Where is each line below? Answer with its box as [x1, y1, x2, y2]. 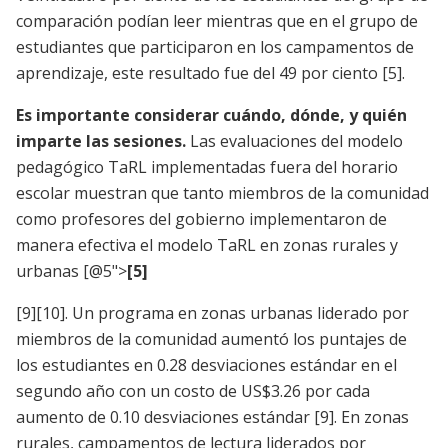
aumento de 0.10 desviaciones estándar [16, 406, 314, 429]
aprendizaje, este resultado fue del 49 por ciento [16, 62, 382, 85]
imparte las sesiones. [16, 130, 186, 153]
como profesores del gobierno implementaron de [16, 208, 387, 231]
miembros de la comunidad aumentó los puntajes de [16, 328, 407, 351]
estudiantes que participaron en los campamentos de [16, 36, 414, 59]
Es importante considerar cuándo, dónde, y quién [16, 104, 407, 127]
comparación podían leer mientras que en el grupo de [16, 10, 418, 33]
